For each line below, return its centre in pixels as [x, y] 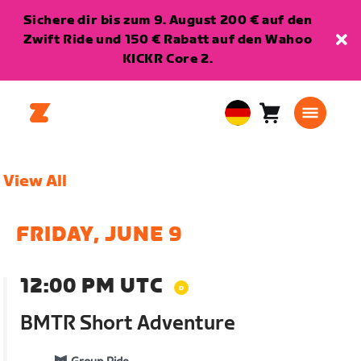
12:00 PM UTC [92, 286]
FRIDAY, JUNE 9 [100, 235]
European [256, 122]
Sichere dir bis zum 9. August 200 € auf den [168, 21]
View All [35, 181]
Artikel [290, 140]
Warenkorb [305, 121]
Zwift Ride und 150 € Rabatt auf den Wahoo [168, 40]
